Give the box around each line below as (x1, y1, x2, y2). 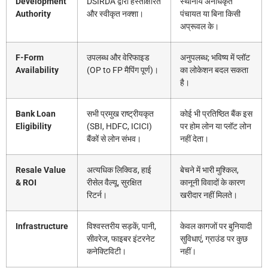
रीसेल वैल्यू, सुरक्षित (87, 178, 142, 188)
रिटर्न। (87, 190, 107, 201)
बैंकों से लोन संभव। (87, 134, 141, 145)
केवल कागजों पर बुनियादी (180, 221, 252, 232)
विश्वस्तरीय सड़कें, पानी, (87, 221, 156, 232)
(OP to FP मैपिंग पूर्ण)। (87, 65, 159, 76)
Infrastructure (16, 221, 68, 232)
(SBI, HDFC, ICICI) (87, 121, 152, 132)
